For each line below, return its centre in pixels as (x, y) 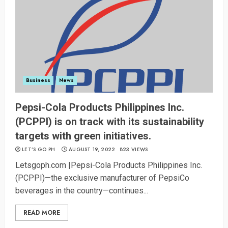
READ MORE (42, 213)
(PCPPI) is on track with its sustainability (110, 122)
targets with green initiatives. (83, 136)
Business (38, 80)
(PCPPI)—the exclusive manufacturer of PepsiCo (102, 178)
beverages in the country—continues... (82, 191)
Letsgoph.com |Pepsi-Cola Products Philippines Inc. (109, 165)
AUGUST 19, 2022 (92, 150)
